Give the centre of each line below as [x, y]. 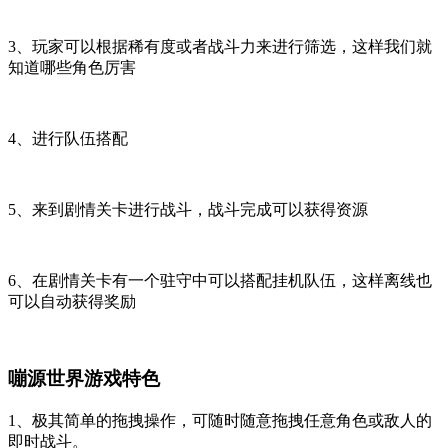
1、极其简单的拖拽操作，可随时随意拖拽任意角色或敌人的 [220, 420]
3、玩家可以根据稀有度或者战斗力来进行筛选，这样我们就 [220, 47]
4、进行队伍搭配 [68, 139]
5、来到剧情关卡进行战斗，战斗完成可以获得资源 [188, 210]
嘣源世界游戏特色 [84, 379]
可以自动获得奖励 [72, 302]
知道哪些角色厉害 [72, 68]
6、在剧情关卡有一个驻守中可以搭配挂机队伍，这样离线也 [220, 281]
